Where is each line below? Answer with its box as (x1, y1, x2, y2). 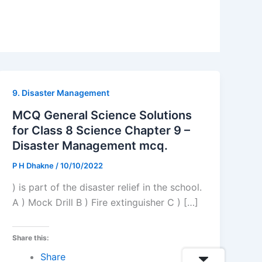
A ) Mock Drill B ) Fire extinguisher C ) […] (12, 196, 199, 209)
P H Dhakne (12, 160, 56, 170)
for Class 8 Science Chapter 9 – (12, 123, 191, 137)
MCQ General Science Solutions (12, 108, 192, 122)
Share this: (12, 233, 50, 243)
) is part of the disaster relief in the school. (12, 181, 202, 194)
